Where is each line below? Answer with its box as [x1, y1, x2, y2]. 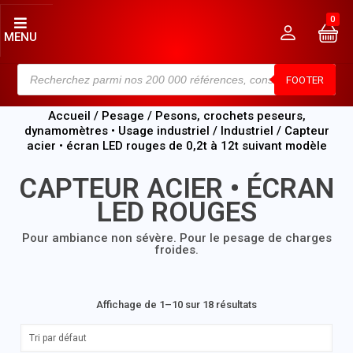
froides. [154, 243, 199, 257]
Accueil [47, 109, 91, 123]
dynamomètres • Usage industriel [24, 124, 210, 138]
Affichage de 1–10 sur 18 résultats [96, 299, 257, 310]
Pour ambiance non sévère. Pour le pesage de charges [21, 231, 332, 245]
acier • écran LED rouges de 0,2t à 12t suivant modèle [26, 139, 327, 153]
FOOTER [285, 73, 324, 86]
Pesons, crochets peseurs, [154, 109, 306, 123]
